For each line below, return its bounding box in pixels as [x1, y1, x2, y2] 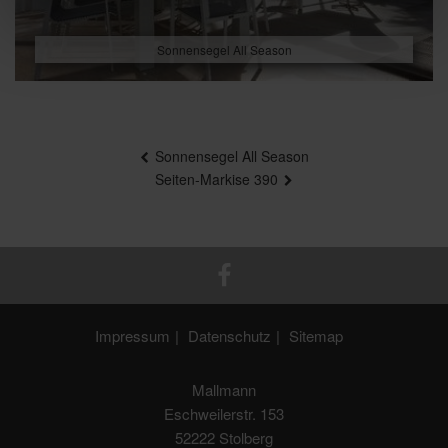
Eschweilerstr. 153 [164, 402, 284, 424]
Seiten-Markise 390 [155, 169, 278, 190]
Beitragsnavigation [14, 130, 221, 156]
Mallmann [192, 378, 256, 400]
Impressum [95, 324, 170, 346]
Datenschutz [188, 324, 271, 346]
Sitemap [289, 324, 343, 346]
